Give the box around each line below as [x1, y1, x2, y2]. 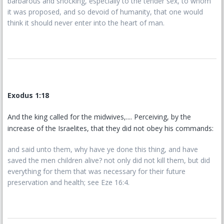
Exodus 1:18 [7, 90, 49, 100]
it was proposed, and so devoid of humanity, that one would [7, 7, 203, 16]
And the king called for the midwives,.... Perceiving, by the [7, 112, 191, 121]
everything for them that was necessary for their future [7, 166, 185, 176]
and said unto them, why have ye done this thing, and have [7, 144, 198, 154]
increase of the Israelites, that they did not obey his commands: [7, 123, 213, 133]
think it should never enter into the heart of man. [7, 18, 164, 27]
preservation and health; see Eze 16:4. [7, 177, 129, 187]
